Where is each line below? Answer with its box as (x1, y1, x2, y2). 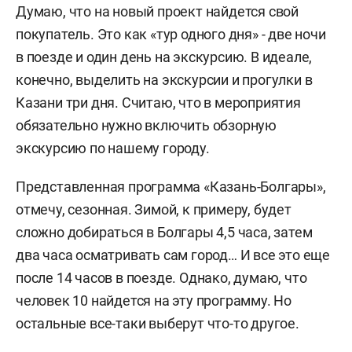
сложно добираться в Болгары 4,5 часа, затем (16, 224, 313, 240)
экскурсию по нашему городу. (16, 140, 210, 156)
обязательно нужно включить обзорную (16, 117, 277, 134)
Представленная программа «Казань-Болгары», (16, 178, 326, 195)
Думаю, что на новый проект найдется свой (16, 3, 299, 20)
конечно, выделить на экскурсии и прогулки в (16, 71, 313, 88)
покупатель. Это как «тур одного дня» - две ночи (16, 26, 326, 42)
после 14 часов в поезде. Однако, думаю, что (16, 269, 307, 286)
